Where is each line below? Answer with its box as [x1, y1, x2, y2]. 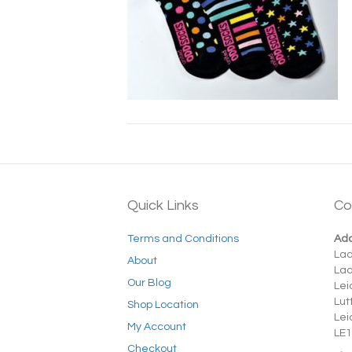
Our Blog [127, 277, 171, 288]
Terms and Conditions [127, 233, 239, 244]
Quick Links [127, 197, 199, 213]
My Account [127, 321, 186, 332]
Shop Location [127, 299, 199, 310]
